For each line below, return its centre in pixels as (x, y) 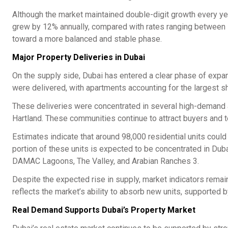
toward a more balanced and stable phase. (87, 39)
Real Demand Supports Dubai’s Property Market (104, 210)
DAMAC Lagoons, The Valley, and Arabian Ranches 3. (106, 161)
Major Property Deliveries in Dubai (79, 57)
